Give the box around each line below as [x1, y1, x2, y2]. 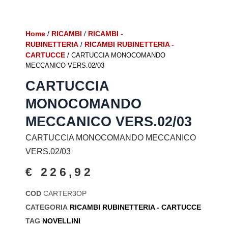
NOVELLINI [42, 216, 80, 225]
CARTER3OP [43, 189, 87, 197]
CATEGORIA [25, 203, 68, 211]
